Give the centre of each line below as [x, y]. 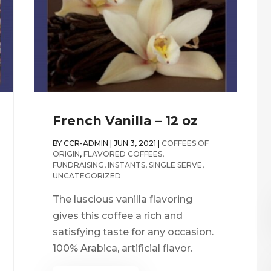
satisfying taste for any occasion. [133, 232]
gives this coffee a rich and [117, 216]
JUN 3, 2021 [135, 143]
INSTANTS [126, 165]
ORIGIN [66, 154]
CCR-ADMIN [86, 143]
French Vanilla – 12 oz [125, 121]
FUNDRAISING [78, 165]
